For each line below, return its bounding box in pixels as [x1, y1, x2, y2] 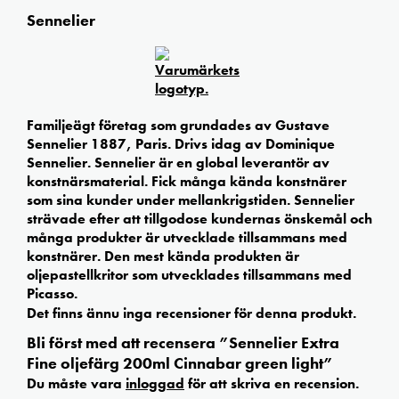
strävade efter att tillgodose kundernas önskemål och [27, 208, 372, 228]
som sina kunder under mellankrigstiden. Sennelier [27, 190, 354, 209]
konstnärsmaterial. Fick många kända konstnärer [27, 171, 346, 191]
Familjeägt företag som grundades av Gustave [27, 115, 330, 134]
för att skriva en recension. [184, 374, 359, 394]
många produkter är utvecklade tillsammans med [27, 227, 347, 247]
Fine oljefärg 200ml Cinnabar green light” [27, 353, 333, 374]
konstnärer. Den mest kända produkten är [27, 246, 299, 265]
